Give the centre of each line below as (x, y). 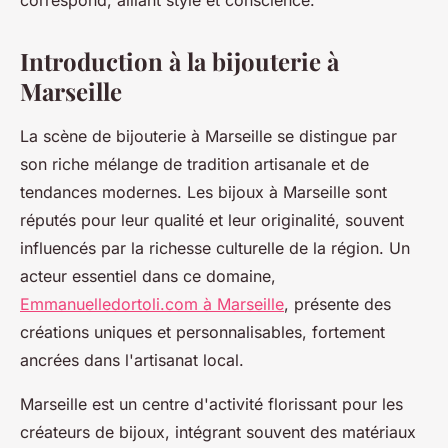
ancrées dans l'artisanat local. (132, 360)
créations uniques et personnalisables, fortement (202, 332)
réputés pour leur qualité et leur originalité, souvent (212, 220)
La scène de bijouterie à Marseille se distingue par (208, 136)
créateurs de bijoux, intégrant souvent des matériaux (218, 432)
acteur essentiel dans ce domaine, (148, 276)
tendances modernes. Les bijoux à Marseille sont (203, 192)
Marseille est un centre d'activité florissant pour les (211, 404)
